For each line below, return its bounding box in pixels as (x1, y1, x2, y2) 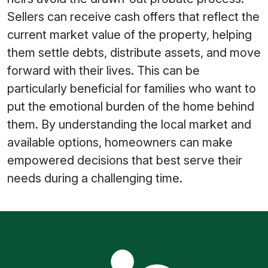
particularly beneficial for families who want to (7, 81, 256, 96)
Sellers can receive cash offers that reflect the (7, 10, 260, 24)
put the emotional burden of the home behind (7, 99, 254, 114)
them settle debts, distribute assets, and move (7, 45, 261, 60)
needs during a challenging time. (7, 171, 182, 185)
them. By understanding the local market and (7, 117, 251, 132)
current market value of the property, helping (7, 28, 252, 42)
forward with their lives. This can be (7, 63, 200, 78)
